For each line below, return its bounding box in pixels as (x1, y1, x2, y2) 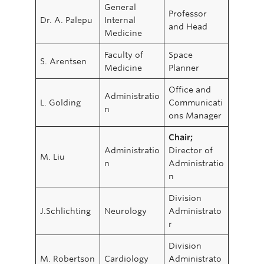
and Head (169, 22, 207, 31)
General (104, 2, 136, 12)
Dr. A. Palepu (40, 15, 93, 25)
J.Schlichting (40, 206, 91, 216)
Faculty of (104, 50, 143, 60)
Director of (169, 146, 213, 155)
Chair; (169, 133, 193, 142)
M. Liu (40, 152, 65, 161)
